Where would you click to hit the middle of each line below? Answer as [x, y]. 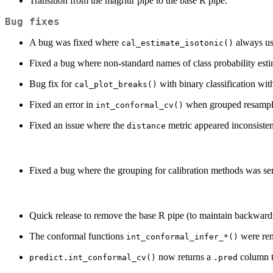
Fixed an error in [62, 105]
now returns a [185, 257]
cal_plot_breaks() [116, 85]
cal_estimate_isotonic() [177, 43]
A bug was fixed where [75, 43]
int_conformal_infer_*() [182, 237]
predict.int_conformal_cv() [93, 258]
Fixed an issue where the [78, 126]
